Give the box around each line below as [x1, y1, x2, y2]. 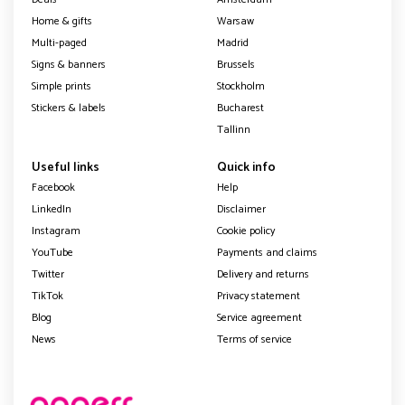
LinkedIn [32, 200, 71, 218]
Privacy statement [217, 287, 300, 305]
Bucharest [217, 99, 264, 117]
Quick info [217, 156, 276, 178]
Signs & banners [32, 55, 106, 73]
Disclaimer [217, 200, 266, 218]
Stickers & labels [32, 99, 106, 117]
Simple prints [32, 77, 91, 95]
